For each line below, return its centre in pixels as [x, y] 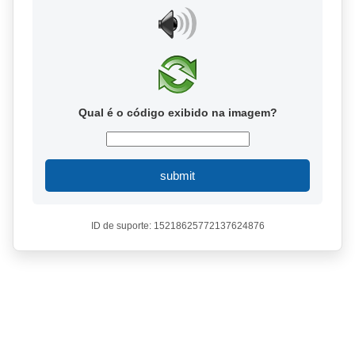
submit [177, 176]
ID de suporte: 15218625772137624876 [177, 226]
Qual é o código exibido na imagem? [177, 113]
